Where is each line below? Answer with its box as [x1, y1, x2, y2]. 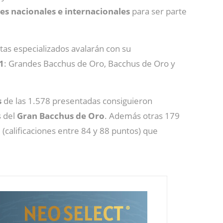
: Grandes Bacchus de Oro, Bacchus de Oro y [4, 57, 175, 69]
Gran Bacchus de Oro [17, 110, 105, 121]
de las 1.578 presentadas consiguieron [1, 95, 152, 107]
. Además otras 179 [105, 110, 180, 121]
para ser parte [130, 5, 187, 17]
